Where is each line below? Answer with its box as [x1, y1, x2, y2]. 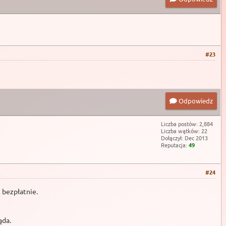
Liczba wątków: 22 [161, 126, 207, 135]
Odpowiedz [177, 96, 213, 105]
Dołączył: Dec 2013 [161, 133, 208, 142]
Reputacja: [161, 140, 189, 149]
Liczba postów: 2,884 [161, 119, 213, 128]
